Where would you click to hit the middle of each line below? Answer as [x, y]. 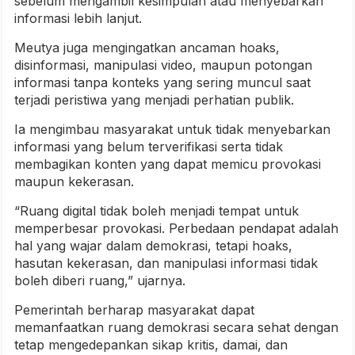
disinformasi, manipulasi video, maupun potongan [163, 65]
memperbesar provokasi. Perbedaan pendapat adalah [176, 228]
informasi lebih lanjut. [78, 18]
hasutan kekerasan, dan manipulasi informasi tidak [166, 263]
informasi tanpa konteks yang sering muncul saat [162, 82]
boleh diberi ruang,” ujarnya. [100, 280]
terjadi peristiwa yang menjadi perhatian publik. [154, 99]
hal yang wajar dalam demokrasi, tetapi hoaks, [153, 245]
